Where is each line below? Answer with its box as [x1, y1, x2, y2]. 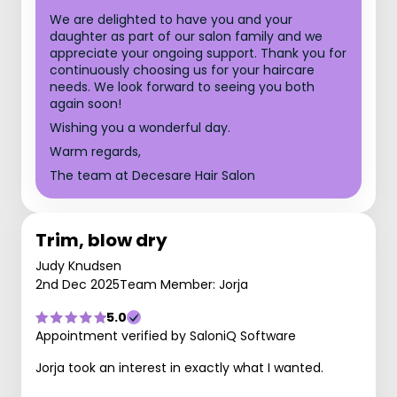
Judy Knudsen [35, 257, 121, 275]
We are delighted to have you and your [50, 11, 292, 28]
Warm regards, [50, 143, 141, 160]
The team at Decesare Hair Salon [50, 167, 255, 184]
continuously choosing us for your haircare [50, 61, 315, 79]
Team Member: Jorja [120, 276, 248, 293]
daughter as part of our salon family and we [50, 27, 323, 45]
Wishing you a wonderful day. [50, 119, 230, 136]
